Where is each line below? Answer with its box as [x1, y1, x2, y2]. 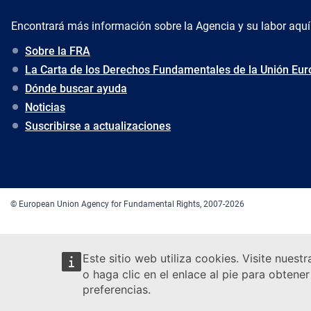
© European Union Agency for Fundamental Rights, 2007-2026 [10, 199, 244, 210]
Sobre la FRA [25, 44, 90, 58]
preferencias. [83, 283, 151, 296]
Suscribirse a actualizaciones [25, 119, 171, 133]
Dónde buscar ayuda [25, 82, 127, 96]
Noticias [25, 101, 65, 115]
